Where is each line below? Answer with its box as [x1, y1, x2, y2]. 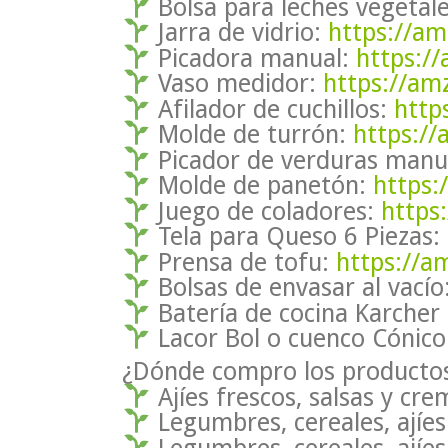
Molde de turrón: [150, 119, 353, 149]
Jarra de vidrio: [150, 17, 328, 47]
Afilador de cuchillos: [150, 94, 394, 124]
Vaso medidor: [150, 68, 323, 98]
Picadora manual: [150, 43, 356, 73]
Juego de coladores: [150, 196, 381, 226]
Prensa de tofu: [150, 247, 336, 277]
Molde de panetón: [150, 170, 373, 200]
